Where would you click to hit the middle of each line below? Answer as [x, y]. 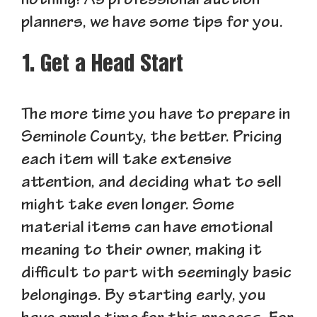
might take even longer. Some [128, 207]
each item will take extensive [126, 161]
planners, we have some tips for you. [152, 24]
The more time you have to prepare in [156, 116]
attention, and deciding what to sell [151, 184]
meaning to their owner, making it [142, 252]
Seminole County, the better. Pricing [152, 139]
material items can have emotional [147, 229]
